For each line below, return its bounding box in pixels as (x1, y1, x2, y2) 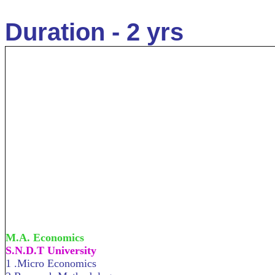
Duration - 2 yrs (5, 18, 184, 45)
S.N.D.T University (6, 244, 96, 257)
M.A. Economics (6, 231, 84, 244)
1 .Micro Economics (6, 257, 96, 269)
